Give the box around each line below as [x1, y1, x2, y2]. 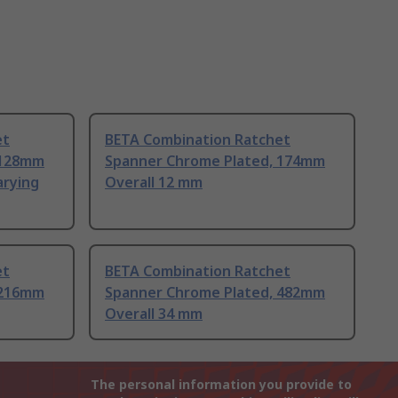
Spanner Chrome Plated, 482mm [105, 283, 325, 303]
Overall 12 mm [105, 172, 203, 193]
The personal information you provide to [91, 376, 352, 394]
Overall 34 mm [105, 304, 203, 324]
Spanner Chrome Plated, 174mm [105, 151, 325, 171]
